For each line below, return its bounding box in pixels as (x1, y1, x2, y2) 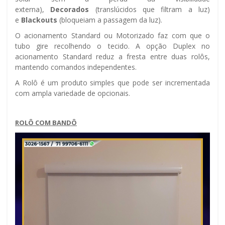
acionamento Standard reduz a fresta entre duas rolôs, (15, 52, 210, 62)
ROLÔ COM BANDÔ (15, 118, 77, 128)
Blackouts (21, 15, 57, 25)
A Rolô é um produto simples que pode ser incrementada (15, 78, 210, 88)
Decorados (50, 5, 89, 15)
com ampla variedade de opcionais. (15, 88, 130, 98)
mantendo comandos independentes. (15, 62, 137, 72)
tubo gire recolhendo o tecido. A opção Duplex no (15, 41, 210, 51)
